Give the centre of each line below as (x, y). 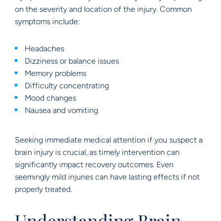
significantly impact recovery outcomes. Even (94, 165)
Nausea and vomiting (61, 110)
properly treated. (43, 189)
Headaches (44, 49)
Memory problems (55, 73)
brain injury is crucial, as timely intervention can (97, 152)
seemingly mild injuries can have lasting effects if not (107, 177)
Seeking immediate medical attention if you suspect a (109, 140)
